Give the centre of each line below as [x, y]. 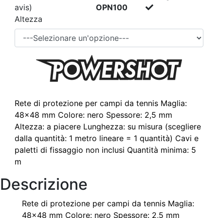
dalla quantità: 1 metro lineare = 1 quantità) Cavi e [107, 138]
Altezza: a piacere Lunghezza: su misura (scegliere [108, 126]
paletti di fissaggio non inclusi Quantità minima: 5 [105, 150]
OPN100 [112, 7]
